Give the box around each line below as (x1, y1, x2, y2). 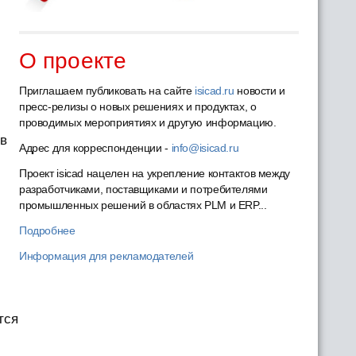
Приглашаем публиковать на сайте (18, 84, 195, 97)
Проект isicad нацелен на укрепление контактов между (18, 167, 290, 180)
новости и (234, 84, 285, 97)
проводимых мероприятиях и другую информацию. (18, 116, 277, 129)
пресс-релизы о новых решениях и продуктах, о (18, 100, 257, 113)
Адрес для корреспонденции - (18, 141, 172, 154)
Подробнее (18, 224, 75, 237)
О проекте (18, 48, 126, 73)
